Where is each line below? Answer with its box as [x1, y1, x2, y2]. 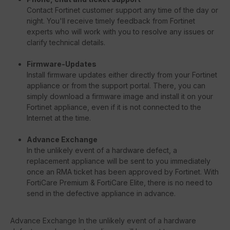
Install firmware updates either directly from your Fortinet [27, 70, 217, 79]
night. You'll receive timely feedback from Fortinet [27, 16, 195, 25]
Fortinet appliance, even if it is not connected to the [27, 102, 201, 111]
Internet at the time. [27, 113, 91, 122]
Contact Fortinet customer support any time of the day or [27, 5, 218, 14]
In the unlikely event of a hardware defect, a [27, 145, 177, 155]
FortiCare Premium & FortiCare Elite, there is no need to [27, 178, 213, 187]
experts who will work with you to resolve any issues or [27, 27, 214, 36]
